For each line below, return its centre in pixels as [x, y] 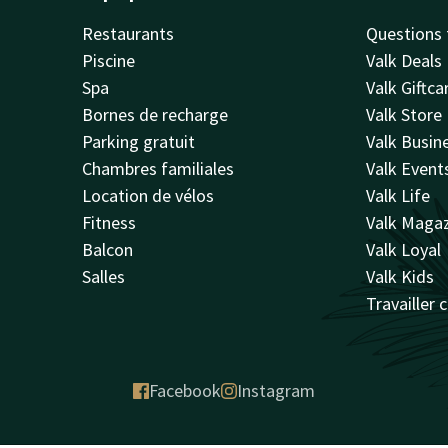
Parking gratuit [138, 141]
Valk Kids [400, 276]
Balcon [107, 249]
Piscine [108, 60]
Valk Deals [404, 60]
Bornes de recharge [154, 114]
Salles [103, 276]
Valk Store [404, 114]
